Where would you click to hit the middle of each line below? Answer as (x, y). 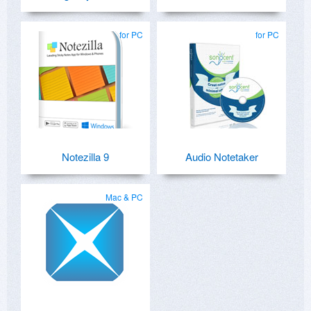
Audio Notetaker (221, 156)
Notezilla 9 (85, 156)
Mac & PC (124, 196)
